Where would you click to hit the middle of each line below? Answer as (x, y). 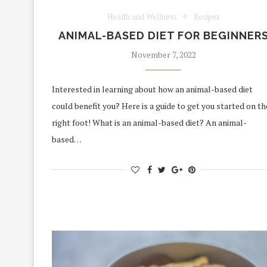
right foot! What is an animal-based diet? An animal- (149, 122)
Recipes (207, 16)
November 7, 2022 (163, 54)
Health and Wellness (142, 16)
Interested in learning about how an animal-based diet (152, 89)
